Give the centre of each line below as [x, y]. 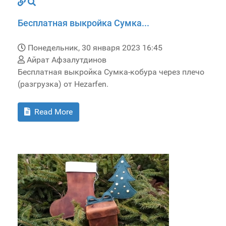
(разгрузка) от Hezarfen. [63, 84]
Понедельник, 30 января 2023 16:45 [95, 47]
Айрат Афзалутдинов [66, 60]
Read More [52, 111]
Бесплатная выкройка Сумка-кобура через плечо [111, 72]
